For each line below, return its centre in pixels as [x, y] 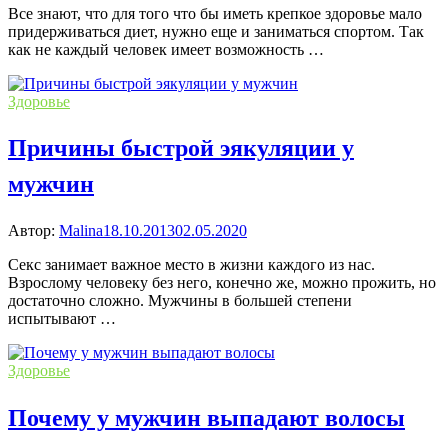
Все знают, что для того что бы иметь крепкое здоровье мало [215, 13]
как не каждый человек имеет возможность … [166, 49]
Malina [81, 231]
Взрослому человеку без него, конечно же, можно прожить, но [222, 283]
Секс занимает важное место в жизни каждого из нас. [191, 265]
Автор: [33, 231]
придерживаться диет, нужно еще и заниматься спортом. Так [216, 31]
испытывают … [62, 319]
